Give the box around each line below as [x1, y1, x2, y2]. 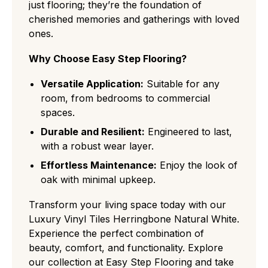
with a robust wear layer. [41, 139, 154, 152]
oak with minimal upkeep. [41, 173, 156, 185]
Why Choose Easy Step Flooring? [29, 52, 187, 65]
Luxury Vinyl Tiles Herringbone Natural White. [29, 212, 239, 225]
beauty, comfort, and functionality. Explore [29, 241, 223, 254]
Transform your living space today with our [29, 198, 226, 211]
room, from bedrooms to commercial [41, 92, 210, 104]
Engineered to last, [145, 125, 232, 138]
